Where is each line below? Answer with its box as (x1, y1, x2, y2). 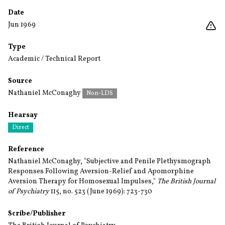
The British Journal (156, 177, 215, 186)
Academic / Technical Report (8, 54, 100, 64)
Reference (8, 145, 44, 154)
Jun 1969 (8, 20, 36, 30)
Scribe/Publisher (8, 209, 66, 218)
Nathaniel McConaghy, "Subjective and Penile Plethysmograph (8, 157, 211, 166)
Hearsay (8, 110, 38, 120)
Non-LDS (86, 89, 113, 97)
